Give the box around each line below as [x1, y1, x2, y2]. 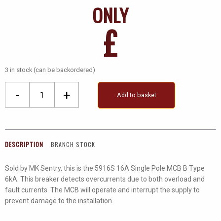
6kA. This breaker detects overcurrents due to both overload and [5, 175, 205, 184]
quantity [29, 169, 55, 178]
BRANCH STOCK [51, 140, 95, 148]
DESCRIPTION [5, 140, 43, 148]
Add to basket [116, 91, 156, 99]
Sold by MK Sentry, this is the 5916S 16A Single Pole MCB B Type [5, 164, 205, 173]
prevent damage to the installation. [5, 197, 113, 205]
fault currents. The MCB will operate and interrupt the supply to [5, 186, 200, 194]
